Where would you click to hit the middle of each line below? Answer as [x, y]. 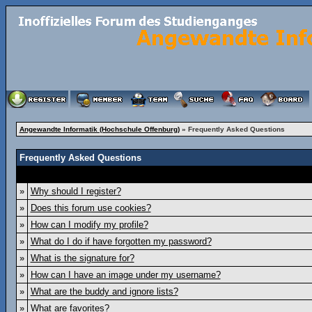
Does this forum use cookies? [91, 208]
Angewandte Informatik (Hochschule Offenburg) [99, 129]
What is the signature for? [82, 258]
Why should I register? [76, 191]
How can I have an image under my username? [125, 275]
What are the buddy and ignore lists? [104, 291]
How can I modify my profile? [89, 225]
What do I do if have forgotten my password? [121, 241]
